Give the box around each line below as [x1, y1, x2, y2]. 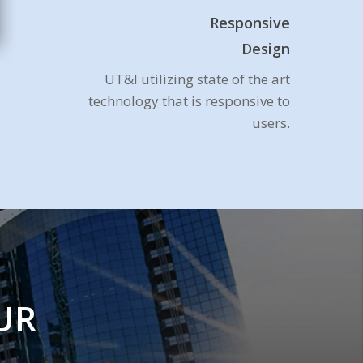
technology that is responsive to [88, 92, 290, 110]
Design [241, 39, 290, 58]
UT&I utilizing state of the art [104, 70, 290, 88]
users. [251, 113, 290, 132]
